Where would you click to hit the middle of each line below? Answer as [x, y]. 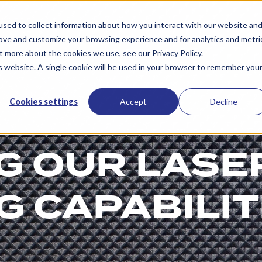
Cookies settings [43, 101]
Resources [97, 25]
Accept [134, 101]
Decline [223, 101]
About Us [176, 25]
